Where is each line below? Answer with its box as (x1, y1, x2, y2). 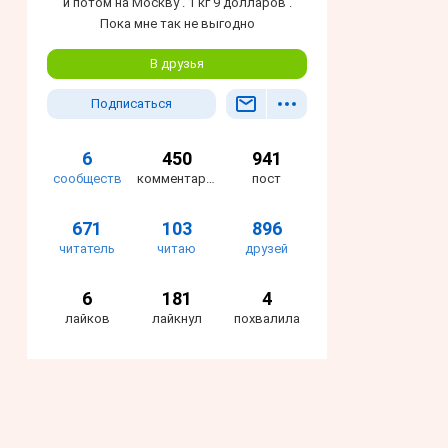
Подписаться (91, 96, 172, 112)
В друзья (150, 56, 204, 72)
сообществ (52, 171, 122, 187)
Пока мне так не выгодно (99, 16, 255, 32)
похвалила (233, 311, 300, 327)
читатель (59, 241, 115, 257)
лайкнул (151, 311, 202, 327)
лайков (64, 311, 110, 327)
